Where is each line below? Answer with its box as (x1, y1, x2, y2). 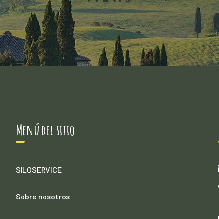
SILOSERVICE (16, 165, 62, 175)
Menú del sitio (16, 121, 75, 139)
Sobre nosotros (16, 192, 70, 201)
